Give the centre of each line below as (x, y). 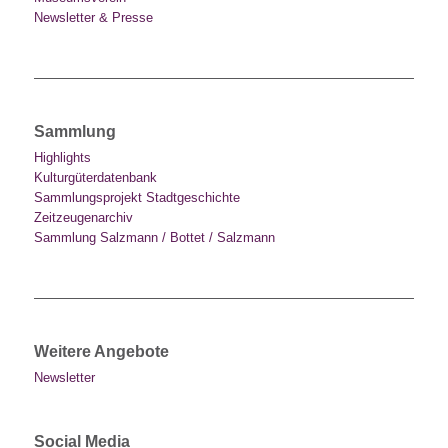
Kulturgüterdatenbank (95, 177)
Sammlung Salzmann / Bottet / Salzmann (154, 237)
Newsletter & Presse (93, 17)
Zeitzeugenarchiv (83, 217)
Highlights (62, 157)
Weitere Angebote (101, 350)
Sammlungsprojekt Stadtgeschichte (136, 197)
